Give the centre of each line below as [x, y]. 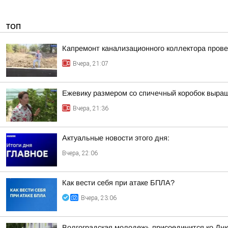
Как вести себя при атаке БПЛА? [118, 183]
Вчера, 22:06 [80, 153]
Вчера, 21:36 [91, 108]
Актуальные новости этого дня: [116, 138]
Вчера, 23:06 [99, 198]
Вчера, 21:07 [91, 64]
